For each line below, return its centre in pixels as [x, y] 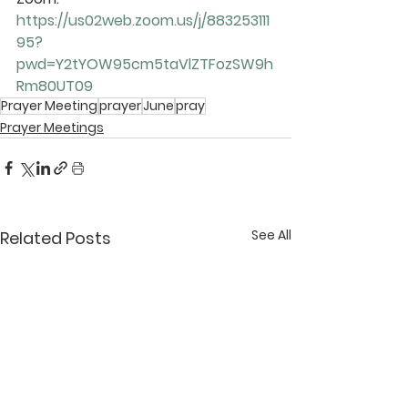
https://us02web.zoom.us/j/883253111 [143, 20]
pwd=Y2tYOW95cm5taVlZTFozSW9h [145, 64]
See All [271, 235]
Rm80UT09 [55, 86]
